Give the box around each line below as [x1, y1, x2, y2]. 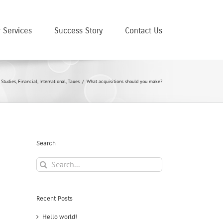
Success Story [54, 25, 103, 35]
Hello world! [42, 212, 77, 221]
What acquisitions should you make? [87, 78, 162, 85]
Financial [18, 78, 37, 85]
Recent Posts [36, 194, 73, 203]
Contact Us [125, 25, 162, 35]
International [39, 78, 66, 85]
